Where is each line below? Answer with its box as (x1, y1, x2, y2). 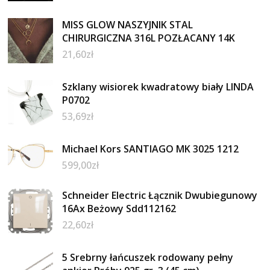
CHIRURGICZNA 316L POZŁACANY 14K (62, 31, 236, 45)
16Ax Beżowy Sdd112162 (62, 202, 177, 216)
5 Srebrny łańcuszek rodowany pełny (62, 251, 234, 265)
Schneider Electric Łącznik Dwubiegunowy (62, 189, 258, 202)
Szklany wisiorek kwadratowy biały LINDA (62, 80, 254, 94)
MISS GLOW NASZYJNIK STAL (62, 18, 193, 32)
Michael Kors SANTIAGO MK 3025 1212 (62, 142, 239, 156)
